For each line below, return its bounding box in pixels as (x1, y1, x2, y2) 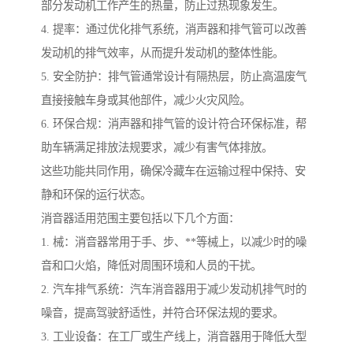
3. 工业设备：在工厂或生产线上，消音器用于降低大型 (41, 329, 307, 343)
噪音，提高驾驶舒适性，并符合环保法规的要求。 (41, 306, 284, 319)
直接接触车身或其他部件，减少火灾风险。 (41, 93, 251, 106)
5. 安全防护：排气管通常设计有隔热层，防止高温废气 (41, 69, 307, 83)
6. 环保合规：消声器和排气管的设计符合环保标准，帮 (41, 117, 307, 130)
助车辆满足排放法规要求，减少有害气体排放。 (41, 140, 273, 154)
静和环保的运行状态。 (41, 188, 151, 201)
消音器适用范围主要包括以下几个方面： (41, 211, 240, 225)
